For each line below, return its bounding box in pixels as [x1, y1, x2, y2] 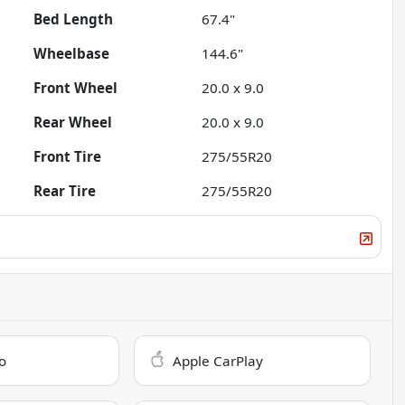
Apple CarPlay [173, 351, 264, 370]
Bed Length [33, 9, 114, 28]
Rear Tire [33, 181, 97, 200]
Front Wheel [33, 78, 118, 97]
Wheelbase [33, 43, 110, 62]
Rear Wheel [33, 112, 113, 131]
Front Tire [33, 146, 102, 165]
